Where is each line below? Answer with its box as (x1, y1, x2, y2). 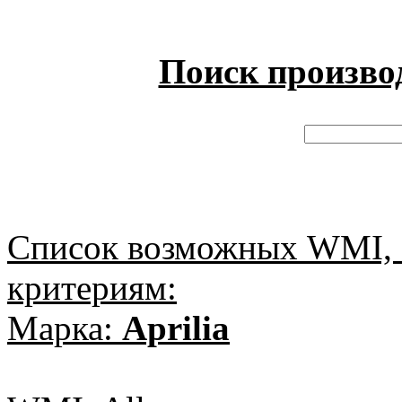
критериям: (7, 268, 177, 308)
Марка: (7, 309, 122, 348)
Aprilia (122, 309, 230, 348)
